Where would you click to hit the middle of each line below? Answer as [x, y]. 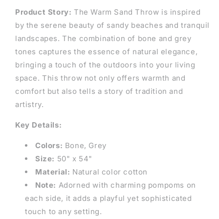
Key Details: [39, 125]
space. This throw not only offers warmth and [100, 78]
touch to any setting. [64, 212]
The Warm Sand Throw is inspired [136, 12]
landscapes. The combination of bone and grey [103, 39]
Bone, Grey [85, 146]
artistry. [30, 105]
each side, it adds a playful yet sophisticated [109, 198]
